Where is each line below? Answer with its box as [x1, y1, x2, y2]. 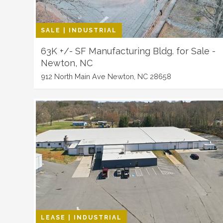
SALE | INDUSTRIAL [41, 27, 117, 34]
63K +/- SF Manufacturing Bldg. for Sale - [41, 46, 216, 56]
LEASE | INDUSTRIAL [41, 214, 122, 221]
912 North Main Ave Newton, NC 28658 [41, 72, 171, 81]
